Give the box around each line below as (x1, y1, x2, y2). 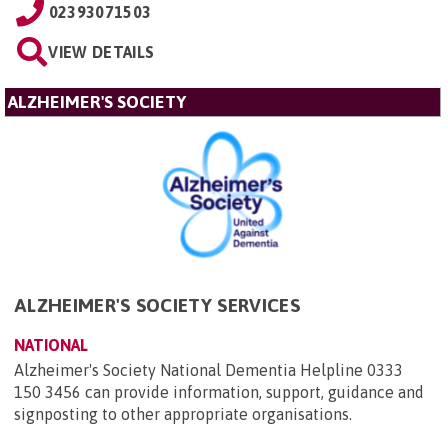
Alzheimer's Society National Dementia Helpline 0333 (14, 361, 403, 379)
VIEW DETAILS (48, 43, 155, 61)
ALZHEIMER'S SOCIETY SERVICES (14, 294, 300, 316)
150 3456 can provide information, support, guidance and (14, 383, 424, 401)
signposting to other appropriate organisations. (14, 405, 352, 423)
